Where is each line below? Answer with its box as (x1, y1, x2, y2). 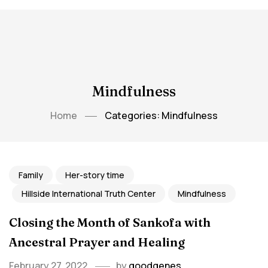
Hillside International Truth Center (22, 188, 156, 199)
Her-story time (65, 169, 124, 181)
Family (19, 169, 43, 181)
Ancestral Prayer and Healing (9, 234, 185, 249)
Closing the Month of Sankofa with (9, 215, 211, 230)
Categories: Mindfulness (105, 109, 218, 122)
